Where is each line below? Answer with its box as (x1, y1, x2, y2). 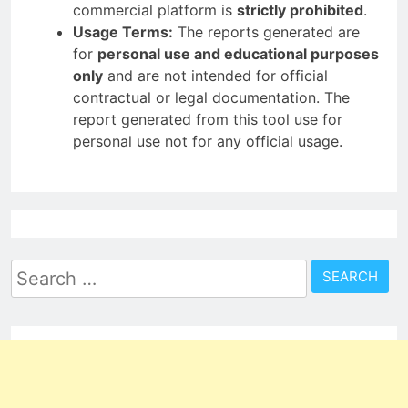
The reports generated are (173, 23, 360, 42)
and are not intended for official (103, 66, 328, 86)
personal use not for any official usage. (73, 132, 342, 151)
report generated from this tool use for (73, 110, 342, 129)
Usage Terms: (73, 23, 173, 42)
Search (10, 261, 66, 281)
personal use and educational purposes (97, 45, 379, 64)
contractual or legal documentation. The (73, 88, 350, 107)
